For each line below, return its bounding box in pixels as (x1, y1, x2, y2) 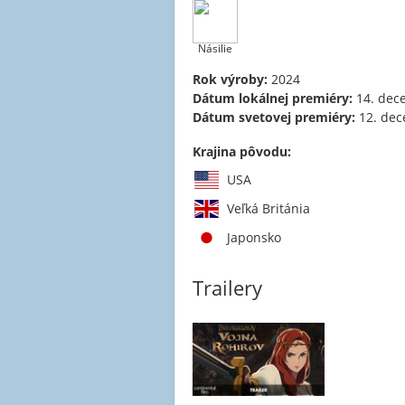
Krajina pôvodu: (193, 143, 291, 160)
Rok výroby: (193, 71, 268, 88)
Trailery (193, 274, 262, 301)
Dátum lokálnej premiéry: (193, 89, 353, 107)
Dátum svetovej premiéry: (193, 108, 355, 126)
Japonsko (227, 229, 281, 246)
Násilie (198, 41, 232, 56)
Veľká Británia (227, 200, 310, 217)
